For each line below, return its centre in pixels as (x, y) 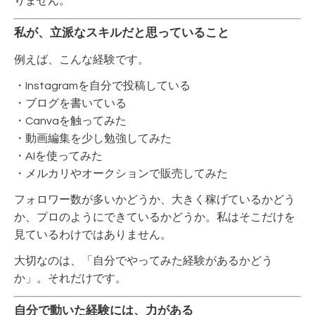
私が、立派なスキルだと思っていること (122, 33)
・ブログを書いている (70, 104)
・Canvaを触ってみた (70, 121)
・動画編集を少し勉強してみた (93, 139)
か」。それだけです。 (70, 279)
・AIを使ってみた (58, 156)
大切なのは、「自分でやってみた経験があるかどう (143, 261)
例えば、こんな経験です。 (82, 60)
